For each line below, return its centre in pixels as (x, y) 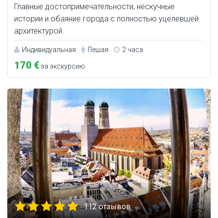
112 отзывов (107, 206)
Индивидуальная (49, 49)
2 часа (133, 49)
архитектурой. (39, 31)
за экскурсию (62, 66)
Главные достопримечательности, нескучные (94, 6)
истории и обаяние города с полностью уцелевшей (106, 18)
